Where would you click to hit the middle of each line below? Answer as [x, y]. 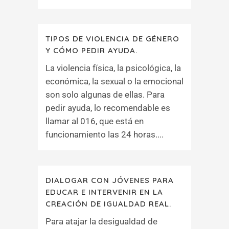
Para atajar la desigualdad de [101, 221]
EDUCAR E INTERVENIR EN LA [104, 192]
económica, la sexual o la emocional [114, 81]
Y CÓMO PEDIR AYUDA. [91, 50]
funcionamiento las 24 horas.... [105, 134]
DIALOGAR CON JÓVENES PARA [110, 180]
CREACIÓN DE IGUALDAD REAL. [108, 204]
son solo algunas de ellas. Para [105, 95]
